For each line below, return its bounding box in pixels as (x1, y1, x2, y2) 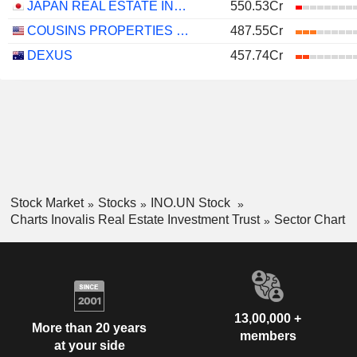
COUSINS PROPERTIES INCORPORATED (176, 24, 189, 37)
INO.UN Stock (150, 196, 233, 210)
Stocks (97, 196, 136, 210)
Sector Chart (273, 212, 345, 226)
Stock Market (10, 196, 84, 210)
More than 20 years (32, 321, 147, 335)
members (239, 328, 296, 343)
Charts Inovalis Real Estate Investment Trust (10, 212, 260, 226)
